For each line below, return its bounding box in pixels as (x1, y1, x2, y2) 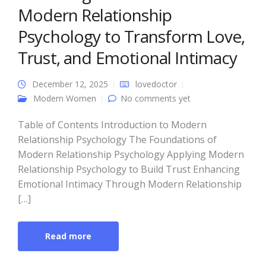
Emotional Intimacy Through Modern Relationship (18, 178, 242, 191)
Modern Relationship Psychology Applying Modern (18, 148, 244, 161)
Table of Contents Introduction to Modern (18, 118, 207, 131)
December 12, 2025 (32, 78, 108, 90)
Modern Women (33, 93, 96, 104)
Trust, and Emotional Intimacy (18, 46, 237, 69)
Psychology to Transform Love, (18, 25, 245, 47)
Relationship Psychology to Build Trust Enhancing (18, 163, 240, 176)
